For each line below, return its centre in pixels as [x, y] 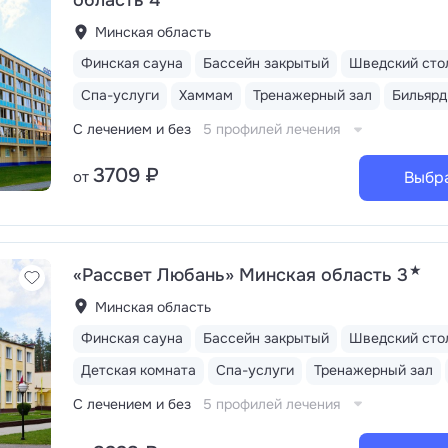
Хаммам [206, 95]
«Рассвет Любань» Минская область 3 [240, 274]
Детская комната [138, 369]
